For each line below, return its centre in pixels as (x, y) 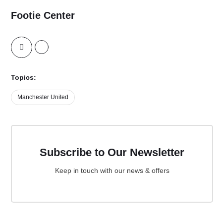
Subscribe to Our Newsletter (112, 153)
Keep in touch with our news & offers (112, 171)
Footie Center (43, 16)
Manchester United (43, 97)
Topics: (24, 78)
